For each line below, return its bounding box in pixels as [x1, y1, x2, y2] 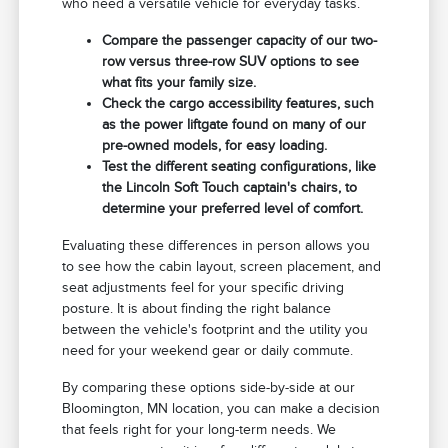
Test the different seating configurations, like [102, 158, 377, 174]
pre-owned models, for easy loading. [102, 137, 328, 153]
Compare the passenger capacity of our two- [102, 32, 378, 48]
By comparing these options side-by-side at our [62, 379, 356, 395]
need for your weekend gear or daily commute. [62, 342, 354, 358]
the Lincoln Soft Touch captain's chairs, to [102, 179, 358, 195]
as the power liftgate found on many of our [102, 116, 367, 132]
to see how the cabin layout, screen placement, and [62, 258, 382, 274]
